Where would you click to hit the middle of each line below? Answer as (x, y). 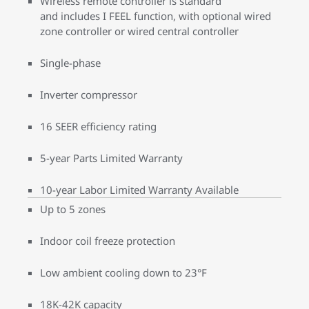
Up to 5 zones (73, 209)
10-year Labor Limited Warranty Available (139, 190)
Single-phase (70, 63)
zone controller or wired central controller (139, 31)
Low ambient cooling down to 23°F (123, 272)
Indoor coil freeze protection (108, 241)
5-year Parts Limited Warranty (111, 158)
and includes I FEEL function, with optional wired (156, 16)
